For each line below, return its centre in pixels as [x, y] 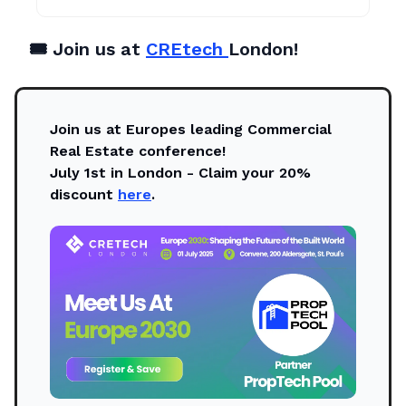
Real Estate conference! [138, 151]
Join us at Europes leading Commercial [191, 130]
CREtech [187, 49]
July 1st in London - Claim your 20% [180, 173]
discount [84, 195]
